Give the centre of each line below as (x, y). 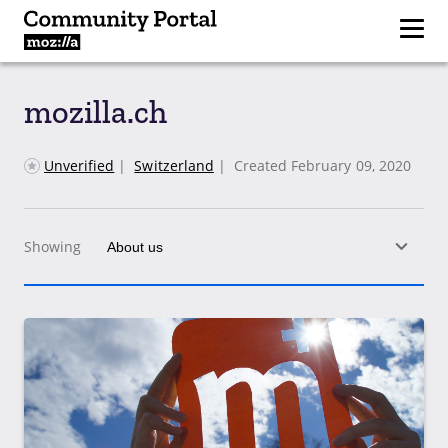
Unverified (79, 165)
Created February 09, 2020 (322, 165)
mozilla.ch (95, 112)
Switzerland (174, 165)
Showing (52, 246)
